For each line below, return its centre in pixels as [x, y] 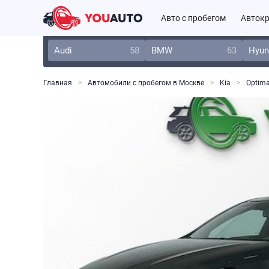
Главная [58, 83]
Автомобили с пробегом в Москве [146, 83]
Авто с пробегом [193, 18]
